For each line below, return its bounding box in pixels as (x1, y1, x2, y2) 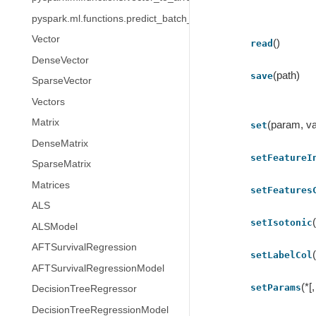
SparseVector (32, 75, 92, 86)
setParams (250, 282, 302, 293)
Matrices (32, 179, 70, 190)
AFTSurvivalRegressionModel (32, 262, 164, 274)
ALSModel (32, 221, 78, 232)
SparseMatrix (32, 159, 91, 169)
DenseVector (32, 54, 89, 66)
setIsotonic (250, 217, 313, 229)
